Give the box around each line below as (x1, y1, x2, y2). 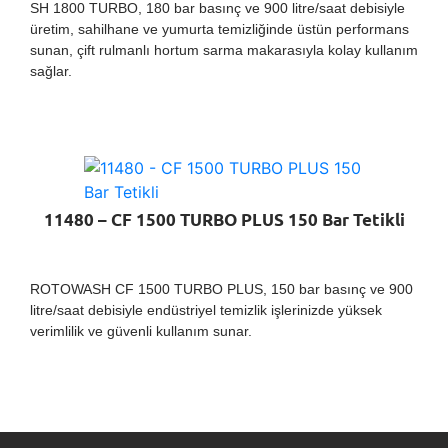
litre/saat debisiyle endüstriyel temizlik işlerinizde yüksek (30, 301, 382, 318)
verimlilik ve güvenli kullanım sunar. (30, 322, 252, 339)
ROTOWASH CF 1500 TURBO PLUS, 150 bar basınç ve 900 (30, 280, 413, 297)
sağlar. (30, 63, 72, 80)
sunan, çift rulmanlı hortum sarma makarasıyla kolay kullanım (30, 42, 418, 59)
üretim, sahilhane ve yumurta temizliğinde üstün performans (30, 21, 409, 38)
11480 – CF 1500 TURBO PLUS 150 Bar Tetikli (43, 210, 405, 234)
